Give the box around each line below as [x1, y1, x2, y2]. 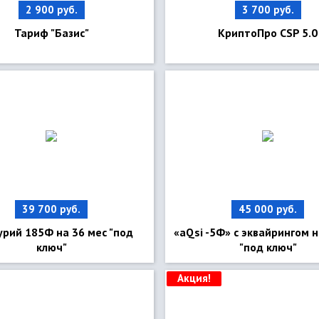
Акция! [177, 271, 211, 285]
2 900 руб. [25, 3, 78, 16]
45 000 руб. [239, 202, 297, 216]
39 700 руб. [22, 202, 80, 216]
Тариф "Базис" [14, 26, 89, 40]
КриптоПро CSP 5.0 [218, 26, 318, 40]
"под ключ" [239, 240, 297, 254]
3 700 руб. [241, 3, 294, 16]
